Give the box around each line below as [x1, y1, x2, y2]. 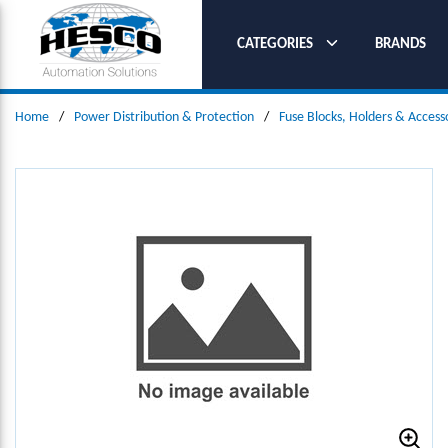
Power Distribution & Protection [74, 110, 254, 125]
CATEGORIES [236, 36, 313, 52]
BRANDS [375, 36, 427, 52]
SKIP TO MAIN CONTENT [30, 19, 178, 35]
